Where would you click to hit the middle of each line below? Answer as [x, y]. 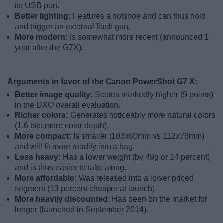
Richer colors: [43, 115]
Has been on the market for [160, 199]
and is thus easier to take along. [71, 167]
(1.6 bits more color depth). [62, 125]
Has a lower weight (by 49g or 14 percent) [136, 157]
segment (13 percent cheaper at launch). [86, 188]
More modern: [42, 37]
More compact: [44, 136]
